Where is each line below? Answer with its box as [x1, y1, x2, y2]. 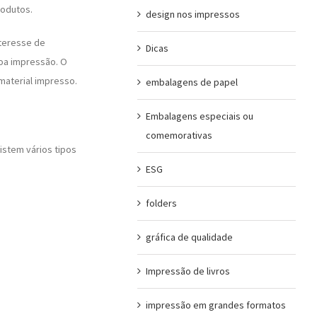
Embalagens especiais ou [145, 109, 253, 122]
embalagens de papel [145, 75, 238, 88]
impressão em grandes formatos [145, 298, 286, 311]
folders [145, 196, 177, 209]
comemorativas [145, 128, 212, 142]
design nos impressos [145, 7, 240, 21]
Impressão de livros [145, 264, 230, 277]
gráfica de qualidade [145, 230, 233, 243]
